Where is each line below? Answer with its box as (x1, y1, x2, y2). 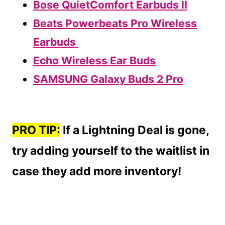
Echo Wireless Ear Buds (33, 54, 156, 67)
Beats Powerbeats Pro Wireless (33, 17, 197, 30)
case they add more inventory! (12, 164, 184, 179)
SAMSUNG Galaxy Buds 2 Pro (33, 73, 183, 86)
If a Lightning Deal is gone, (60, 123, 209, 138)
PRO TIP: (12, 123, 60, 138)
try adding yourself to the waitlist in (12, 144, 209, 158)
